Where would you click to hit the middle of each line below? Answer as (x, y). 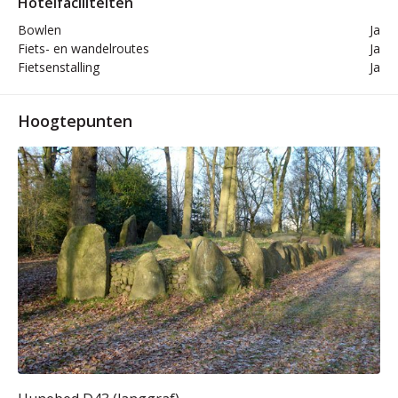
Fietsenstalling (59, 67)
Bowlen (40, 30)
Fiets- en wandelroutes (84, 48)
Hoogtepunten (75, 121)
